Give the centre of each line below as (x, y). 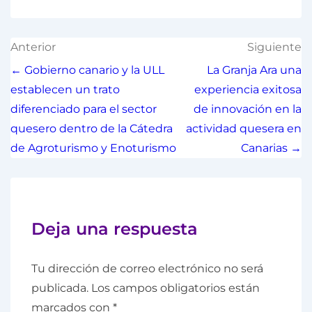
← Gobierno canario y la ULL (87, 70)
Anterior (33, 47)
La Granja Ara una (254, 70)
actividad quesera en (244, 128)
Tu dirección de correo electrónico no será (147, 268)
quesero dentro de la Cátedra (92, 128)
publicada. (60, 288)
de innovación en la (248, 109)
